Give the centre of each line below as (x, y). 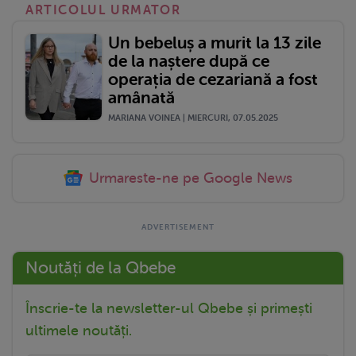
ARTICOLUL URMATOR (103, 10)
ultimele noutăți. (79, 330)
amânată (141, 97)
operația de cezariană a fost (213, 79)
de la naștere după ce (189, 61)
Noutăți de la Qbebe (101, 267)
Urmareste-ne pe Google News (191, 178)
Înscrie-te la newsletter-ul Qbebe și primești (169, 308)
